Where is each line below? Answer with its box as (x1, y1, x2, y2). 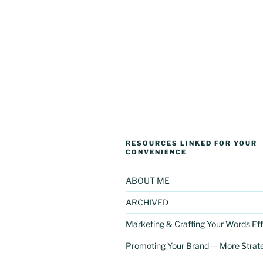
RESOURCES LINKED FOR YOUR (126, 139, 257, 147)
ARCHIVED (126, 197, 168, 207)
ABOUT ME (126, 175, 170, 186)
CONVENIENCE (126, 147, 187, 156)
